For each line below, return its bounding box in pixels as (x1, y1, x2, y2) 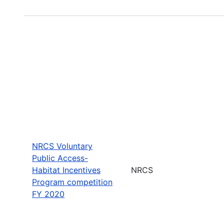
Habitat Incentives (32, 164, 100, 175)
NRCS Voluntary (32, 140, 92, 151)
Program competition (32, 176, 112, 187)
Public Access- (32, 152, 88, 163)
